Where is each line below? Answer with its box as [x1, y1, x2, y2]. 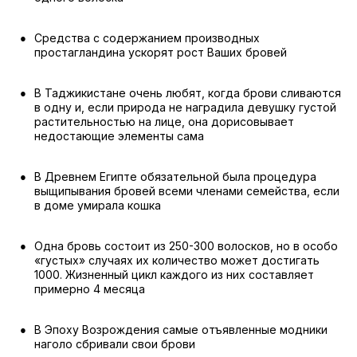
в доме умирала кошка [34, 198, 161, 212]
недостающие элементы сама [34, 129, 204, 143]
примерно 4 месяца [34, 282, 145, 296]
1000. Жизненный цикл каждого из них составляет [34, 268, 314, 281]
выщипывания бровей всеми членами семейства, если [34, 184, 339, 198]
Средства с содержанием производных [34, 31, 260, 45]
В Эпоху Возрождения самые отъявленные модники [34, 323, 328, 336]
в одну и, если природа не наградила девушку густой [34, 100, 336, 114]
